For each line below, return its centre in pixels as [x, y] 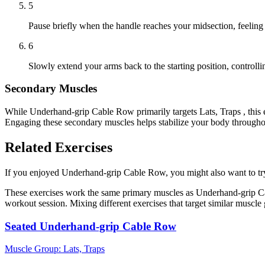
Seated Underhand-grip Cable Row [91, 226]
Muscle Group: [34, 249]
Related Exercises [59, 147]
